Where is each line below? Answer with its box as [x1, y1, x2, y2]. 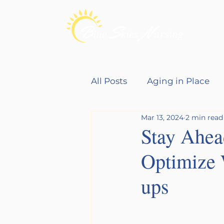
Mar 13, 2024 [141, 112, 183, 122]
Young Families [111, 116, 177, 126]
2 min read [185, 112, 223, 122]
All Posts [91, 76, 127, 86]
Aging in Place [147, 76, 209, 86]
